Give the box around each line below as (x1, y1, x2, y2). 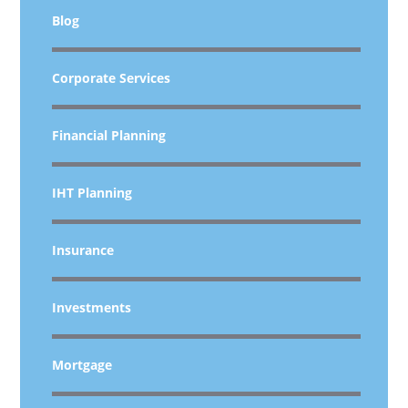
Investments (52, 299, 132, 316)
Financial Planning (52, 127, 167, 144)
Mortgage (52, 356, 113, 373)
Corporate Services (52, 69, 171, 87)
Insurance (52, 241, 115, 259)
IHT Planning (52, 184, 133, 201)
